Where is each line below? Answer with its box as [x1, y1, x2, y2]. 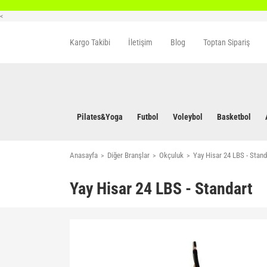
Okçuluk [159, 151, 184, 160]
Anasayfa [70, 151, 98, 160]
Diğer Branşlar [107, 151, 150, 160]
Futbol [137, 112, 159, 122]
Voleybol [173, 112, 203, 122]
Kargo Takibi [70, 37, 110, 47]
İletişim [128, 37, 153, 47]
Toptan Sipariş [203, 37, 250, 47]
